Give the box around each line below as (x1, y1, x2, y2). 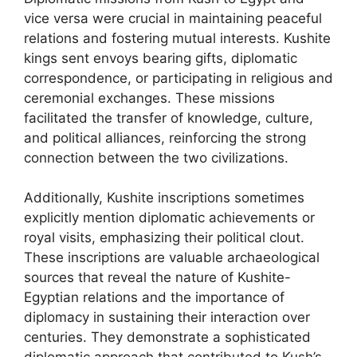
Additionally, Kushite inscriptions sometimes (24, 190, 304, 206)
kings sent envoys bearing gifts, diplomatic (24, 49, 297, 66)
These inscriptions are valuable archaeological (24, 249, 320, 265)
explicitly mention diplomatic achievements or (24, 210, 315, 226)
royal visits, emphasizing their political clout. (24, 229, 304, 245)
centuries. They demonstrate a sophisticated (24, 329, 311, 345)
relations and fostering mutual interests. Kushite (24, 29, 331, 46)
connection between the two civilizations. (24, 149, 288, 166)
